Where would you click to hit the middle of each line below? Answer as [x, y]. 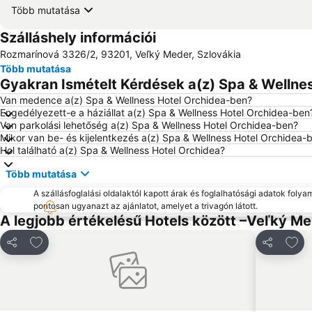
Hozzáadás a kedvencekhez [103, 240]
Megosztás [31, 249]
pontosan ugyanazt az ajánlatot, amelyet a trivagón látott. [146, 206]
